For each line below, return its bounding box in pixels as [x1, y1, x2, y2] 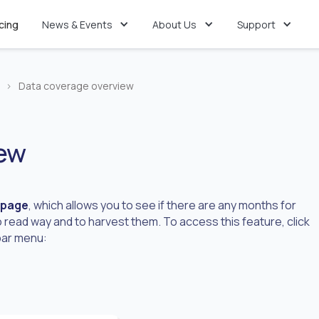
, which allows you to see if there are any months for [28, 197, 296, 213]
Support [237, 17, 276, 31]
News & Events [41, 17, 113, 31]
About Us [152, 17, 197, 31]
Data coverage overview [19, 79, 134, 93]
